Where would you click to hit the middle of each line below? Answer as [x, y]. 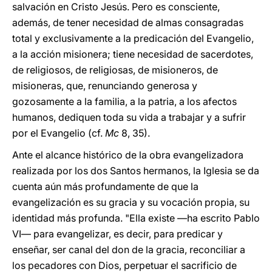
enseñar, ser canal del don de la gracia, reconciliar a [129, 250]
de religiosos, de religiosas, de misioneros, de [115, 70]
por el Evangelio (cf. [59, 133]
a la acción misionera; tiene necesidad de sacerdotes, [133, 54]
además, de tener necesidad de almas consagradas [128, 22]
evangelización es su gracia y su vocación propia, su [131, 202]
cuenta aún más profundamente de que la [105, 186]
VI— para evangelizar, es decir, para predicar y [117, 234]
